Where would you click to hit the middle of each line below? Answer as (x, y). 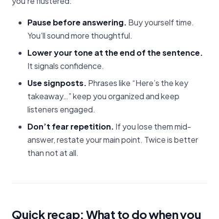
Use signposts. (57, 83)
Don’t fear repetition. (71, 126)
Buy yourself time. (160, 22)
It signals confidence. (66, 66)
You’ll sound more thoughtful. (80, 35)
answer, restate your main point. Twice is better (113, 139)
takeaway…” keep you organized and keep (103, 96)
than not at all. (53, 153)
